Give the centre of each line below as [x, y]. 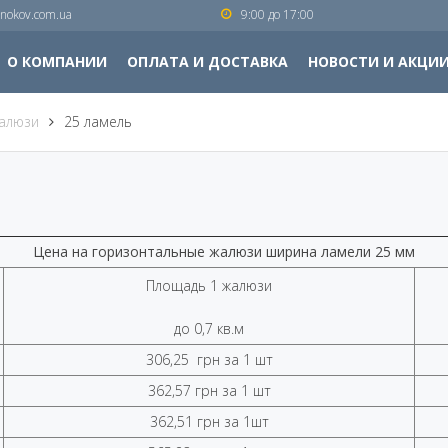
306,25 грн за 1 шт [209, 359]
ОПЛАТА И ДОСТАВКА [207, 61]
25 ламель [98, 121]
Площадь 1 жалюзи [209, 285]
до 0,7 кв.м [209, 328]
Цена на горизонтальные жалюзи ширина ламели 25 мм [224, 251]
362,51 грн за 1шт [209, 421]
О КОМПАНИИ [57, 61]
